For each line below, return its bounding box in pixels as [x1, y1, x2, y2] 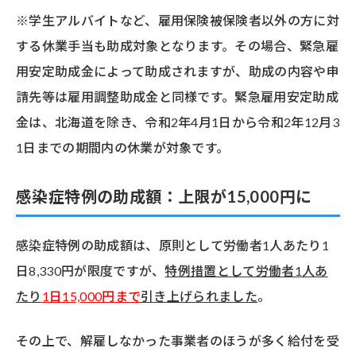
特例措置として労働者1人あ [164, 263, 328, 279]
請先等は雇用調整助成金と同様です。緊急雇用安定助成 [16, 89, 339, 105]
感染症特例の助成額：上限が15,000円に [16, 187, 312, 207]
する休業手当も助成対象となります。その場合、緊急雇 [16, 38, 339, 54]
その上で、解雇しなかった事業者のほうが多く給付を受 [16, 333, 340, 349]
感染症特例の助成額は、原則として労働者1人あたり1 [16, 238, 330, 253]
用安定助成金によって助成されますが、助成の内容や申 [16, 64, 340, 79]
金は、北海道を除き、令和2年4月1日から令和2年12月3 [16, 114, 339, 130]
